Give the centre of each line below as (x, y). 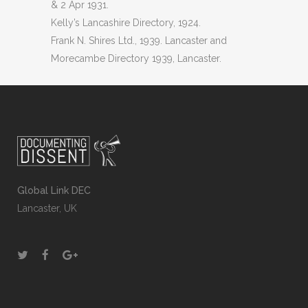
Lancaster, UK (47, 209)
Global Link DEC (54, 191)
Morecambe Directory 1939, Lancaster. (136, 58)
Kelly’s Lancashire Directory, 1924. (126, 23)
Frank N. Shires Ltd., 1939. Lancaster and (139, 41)
